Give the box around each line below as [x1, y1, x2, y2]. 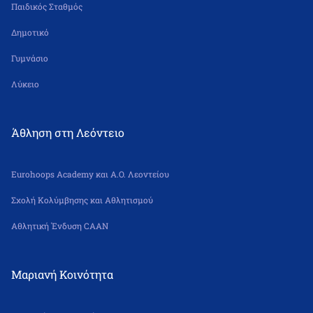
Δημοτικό [11, 26, 49, 38]
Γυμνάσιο [11, 52, 48, 64]
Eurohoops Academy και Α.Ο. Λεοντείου [11, 168, 169, 180]
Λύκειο [11, 78, 39, 89]
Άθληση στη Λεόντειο [11, 124, 124, 140]
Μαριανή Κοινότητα [11, 266, 113, 282]
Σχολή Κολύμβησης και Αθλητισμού [11, 194, 153, 205]
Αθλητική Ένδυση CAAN [11, 219, 108, 231]
